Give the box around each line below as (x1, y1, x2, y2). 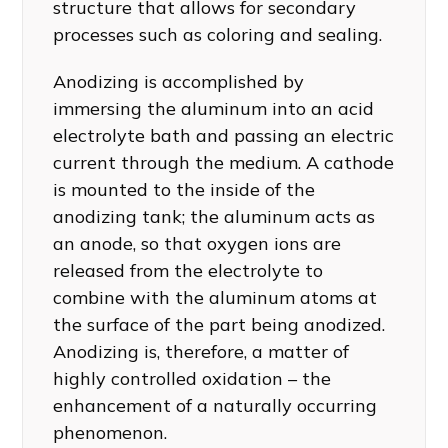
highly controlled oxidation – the (53, 366, 332, 390)
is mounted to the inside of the (53, 177, 316, 201)
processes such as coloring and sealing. (53, 22, 383, 46)
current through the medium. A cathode (53, 150, 395, 174)
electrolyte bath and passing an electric (53, 123, 395, 147)
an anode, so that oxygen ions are (53, 231, 342, 255)
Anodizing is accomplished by (53, 69, 305, 93)
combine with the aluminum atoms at (53, 285, 378, 309)
